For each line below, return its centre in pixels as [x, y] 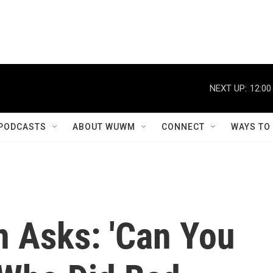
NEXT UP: [228, 88]
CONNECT [183, 127]
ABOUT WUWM [104, 127]
